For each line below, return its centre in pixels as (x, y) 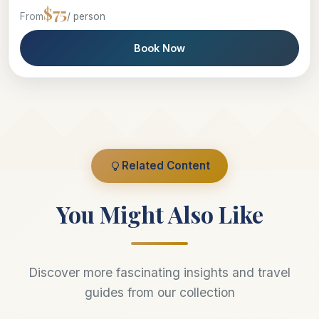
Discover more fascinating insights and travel (159, 273)
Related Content (166, 166)
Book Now (159, 48)
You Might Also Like (159, 214)
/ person (86, 17)
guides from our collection (159, 293)
